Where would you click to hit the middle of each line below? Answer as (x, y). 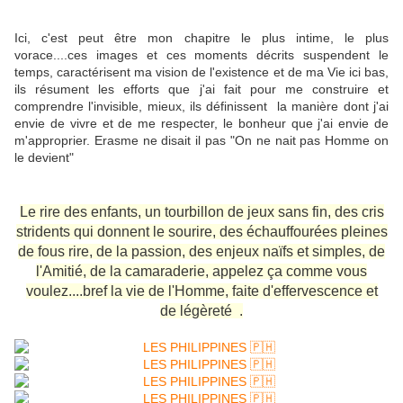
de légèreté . (201, 310)
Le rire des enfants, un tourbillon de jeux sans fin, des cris (201, 211)
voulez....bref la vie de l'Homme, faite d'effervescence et (201, 291)
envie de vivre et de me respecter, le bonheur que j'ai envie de (201, 123)
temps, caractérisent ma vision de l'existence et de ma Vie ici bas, (201, 72)
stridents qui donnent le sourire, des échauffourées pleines (201, 231)
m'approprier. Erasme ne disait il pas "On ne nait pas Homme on (201, 140)
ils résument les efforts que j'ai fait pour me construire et (201, 89)
